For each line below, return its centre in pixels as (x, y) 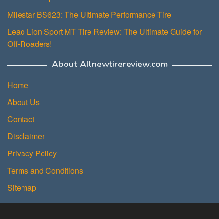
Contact (21, 119)
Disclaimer (26, 136)
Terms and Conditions (45, 171)
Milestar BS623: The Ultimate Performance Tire (89, 15)
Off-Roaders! (30, 44)
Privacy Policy (32, 153)
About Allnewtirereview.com (109, 64)
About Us (23, 102)
